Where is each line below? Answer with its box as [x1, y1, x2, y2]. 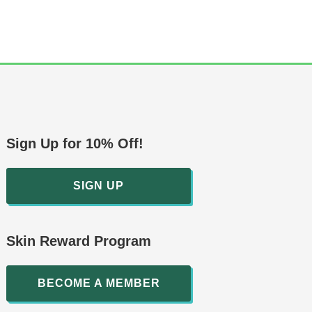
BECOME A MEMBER [37, 277, 160, 289]
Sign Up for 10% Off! [6, 136, 143, 151]
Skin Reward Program [6, 233, 151, 249]
